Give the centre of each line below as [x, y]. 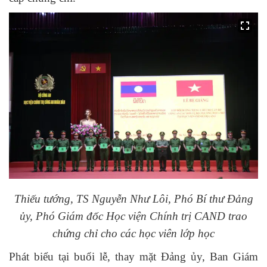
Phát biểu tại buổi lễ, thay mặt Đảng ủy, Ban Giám [133, 257]
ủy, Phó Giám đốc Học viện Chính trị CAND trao [133, 216]
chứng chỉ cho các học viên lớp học [133, 233]
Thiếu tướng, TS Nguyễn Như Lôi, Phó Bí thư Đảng [133, 198]
